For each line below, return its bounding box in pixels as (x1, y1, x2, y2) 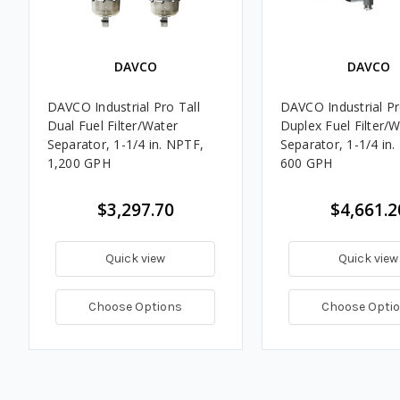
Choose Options (88, 298, 182, 314)
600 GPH (279, 154, 333, 171)
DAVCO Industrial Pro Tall (46, 97, 200, 115)
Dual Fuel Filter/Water (46, 116, 178, 134)
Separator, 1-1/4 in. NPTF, (46, 135, 204, 153)
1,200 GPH (46, 154, 111, 171)
